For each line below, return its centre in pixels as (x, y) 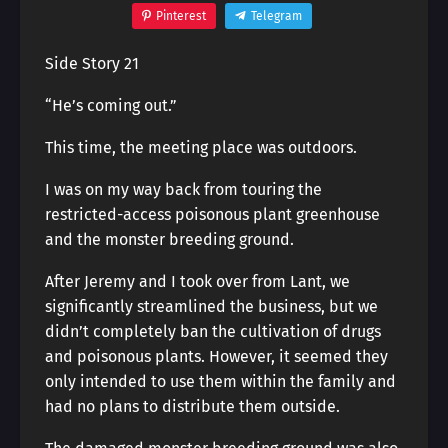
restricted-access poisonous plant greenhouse (212, 214)
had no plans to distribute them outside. (192, 406)
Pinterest (180, 16)
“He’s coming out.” (111, 105)
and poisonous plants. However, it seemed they (216, 356)
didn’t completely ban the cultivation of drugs (213, 331)
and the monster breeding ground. (169, 239)
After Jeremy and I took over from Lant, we (197, 281)
